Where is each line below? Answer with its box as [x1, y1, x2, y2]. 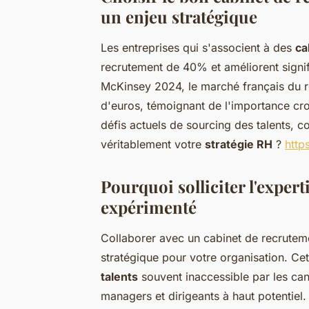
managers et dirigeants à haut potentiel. [101, 288, 306, 303]
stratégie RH [205, 137, 272, 151]
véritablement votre [101, 137, 205, 151]
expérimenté [101, 195, 197, 218]
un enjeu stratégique [101, 5, 257, 28]
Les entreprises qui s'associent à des [101, 40, 295, 54]
